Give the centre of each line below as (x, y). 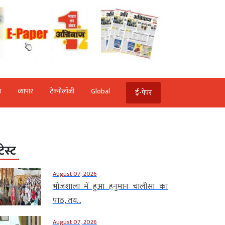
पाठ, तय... (67, 200)
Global (100, 91)
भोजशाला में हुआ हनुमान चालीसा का (110, 186)
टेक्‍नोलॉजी (62, 91)
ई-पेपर (143, 92)
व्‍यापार (25, 91)
